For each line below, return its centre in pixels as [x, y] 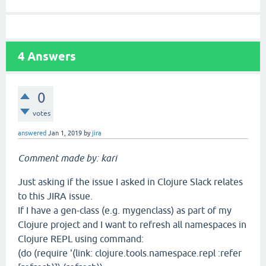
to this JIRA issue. [55, 196]
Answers [50, 56]
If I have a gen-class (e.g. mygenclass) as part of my [125, 210]
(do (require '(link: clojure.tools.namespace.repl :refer [130, 253]
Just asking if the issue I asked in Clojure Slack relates [130, 182]
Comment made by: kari [67, 158]
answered [32, 133]
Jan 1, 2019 [65, 133]
